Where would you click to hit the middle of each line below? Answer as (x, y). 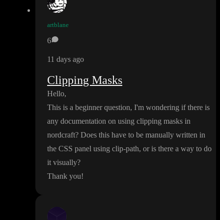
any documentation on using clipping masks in (119, 121)
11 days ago (66, 59)
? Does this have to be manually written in (140, 135)
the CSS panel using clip (85, 149)
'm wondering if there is (173, 108)
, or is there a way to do (175, 149)
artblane (58, 25)
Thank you (64, 176)
